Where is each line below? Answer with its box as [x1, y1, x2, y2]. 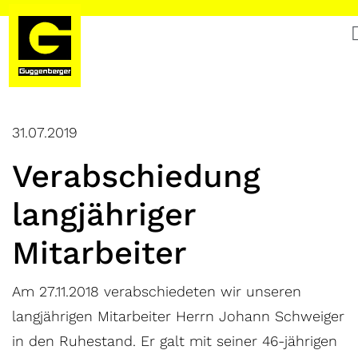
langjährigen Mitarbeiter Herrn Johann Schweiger [12, 308, 344, 324]
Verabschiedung [12, 157, 261, 195]
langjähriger [12, 196, 196, 233]
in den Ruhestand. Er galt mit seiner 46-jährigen [12, 332, 337, 349]
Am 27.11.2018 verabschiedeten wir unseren [12, 283, 301, 300]
